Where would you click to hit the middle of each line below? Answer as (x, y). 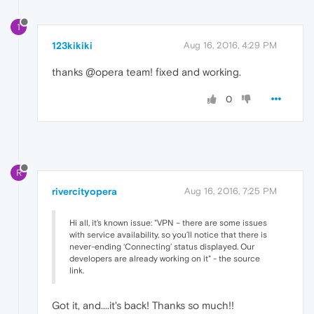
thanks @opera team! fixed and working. (146, 71)
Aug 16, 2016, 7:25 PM (231, 191)
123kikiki (72, 45)
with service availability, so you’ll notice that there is (168, 234)
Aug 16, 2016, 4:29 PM (230, 45)
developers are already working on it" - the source (165, 258)
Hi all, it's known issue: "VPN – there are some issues (168, 223)
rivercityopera (84, 191)
